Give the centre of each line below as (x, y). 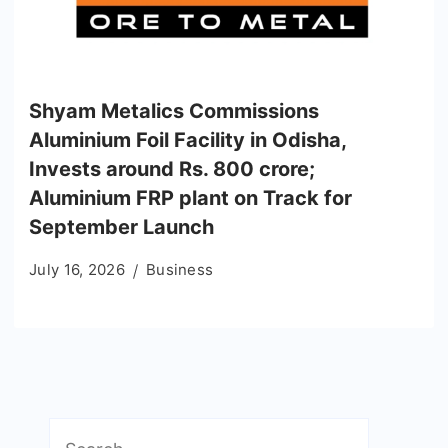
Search (77, 433)
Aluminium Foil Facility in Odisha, (187, 140)
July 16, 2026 (77, 270)
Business (179, 270)
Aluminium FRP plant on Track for (190, 198)
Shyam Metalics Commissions (174, 111)
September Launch (121, 227)
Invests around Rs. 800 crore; (172, 169)
